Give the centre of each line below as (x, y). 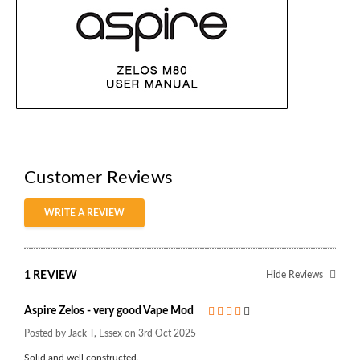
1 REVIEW (51, 275)
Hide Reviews (296, 274)
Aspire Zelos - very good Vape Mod (109, 311)
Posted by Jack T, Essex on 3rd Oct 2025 (110, 333)
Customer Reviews (98, 177)
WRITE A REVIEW (84, 213)
